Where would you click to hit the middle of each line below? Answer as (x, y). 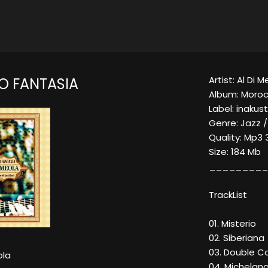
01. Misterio (232, 224)
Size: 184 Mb (235, 152)
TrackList (228, 195)
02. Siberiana (237, 238)
